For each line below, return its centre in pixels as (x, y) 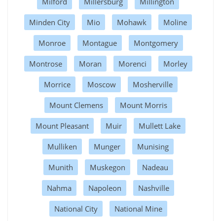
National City (76, 208)
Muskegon (107, 167)
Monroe (52, 43)
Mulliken (62, 146)
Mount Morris (143, 105)
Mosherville (152, 84)
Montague (99, 43)
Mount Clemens (76, 105)
